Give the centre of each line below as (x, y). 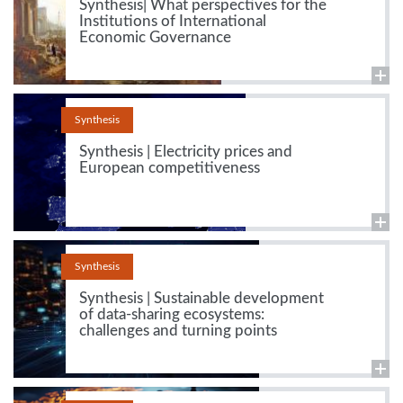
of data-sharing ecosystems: (171, 315)
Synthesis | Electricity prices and (185, 152)
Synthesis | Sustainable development (201, 299)
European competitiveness (169, 168)
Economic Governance (155, 38)
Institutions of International (172, 22)
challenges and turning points (178, 331)
